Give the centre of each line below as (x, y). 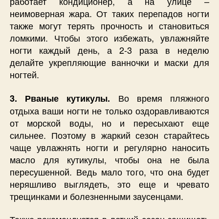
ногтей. (24, 75)
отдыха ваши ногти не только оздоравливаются (109, 110)
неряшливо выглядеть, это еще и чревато (109, 184)
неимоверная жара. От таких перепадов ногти (109, 13)
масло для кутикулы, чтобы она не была (109, 159)
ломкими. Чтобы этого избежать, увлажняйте (109, 38)
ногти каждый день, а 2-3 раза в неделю (109, 50)
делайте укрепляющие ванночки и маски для (109, 62)
